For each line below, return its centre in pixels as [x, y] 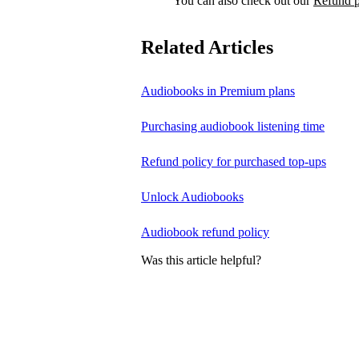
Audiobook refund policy [205, 232]
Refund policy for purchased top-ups [234, 162]
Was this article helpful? [201, 260]
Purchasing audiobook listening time [233, 127]
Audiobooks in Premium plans [218, 91]
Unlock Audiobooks [192, 197]
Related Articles [207, 47]
